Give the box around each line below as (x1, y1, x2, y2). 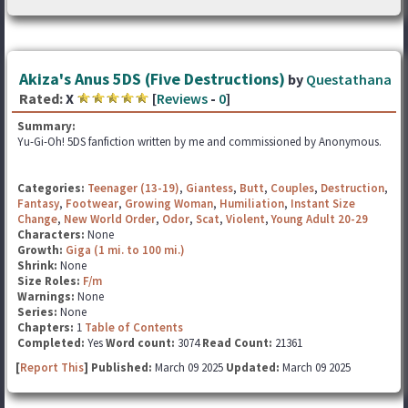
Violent (226, 211, 265, 227)
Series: (17, 304, 57, 320)
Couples (270, 180, 314, 196)
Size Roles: (17, 273, 83, 289)
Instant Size (291, 196, 355, 211)
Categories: (17, 180, 85, 196)
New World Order (64, 211, 156, 227)
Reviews (157, 89, 208, 107)
